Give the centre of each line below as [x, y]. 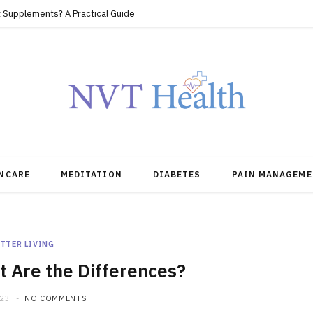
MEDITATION [91, 174]
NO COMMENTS [56, 298]
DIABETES [177, 174]
